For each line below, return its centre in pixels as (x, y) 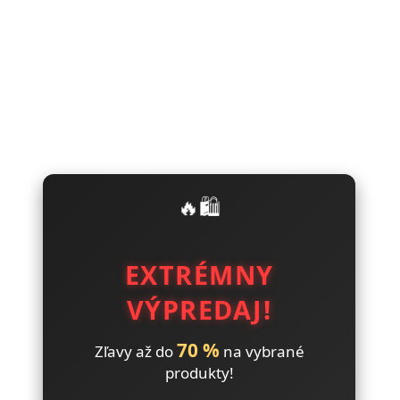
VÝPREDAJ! (199, 309)
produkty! (199, 372)
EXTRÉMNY (199, 274)
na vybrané (262, 351)
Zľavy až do (135, 351)
